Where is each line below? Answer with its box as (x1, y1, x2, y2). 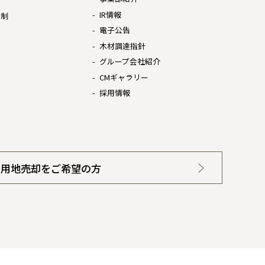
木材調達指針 (99, 40, 146, 51)
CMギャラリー (99, 71, 148, 83)
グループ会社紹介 (99, 56, 160, 67)
